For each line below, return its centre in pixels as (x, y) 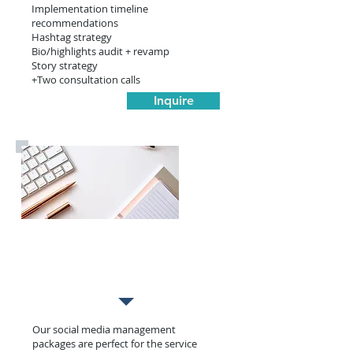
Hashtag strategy (72, 37)
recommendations (75, 23)
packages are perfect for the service (115, 344)
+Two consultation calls (86, 80)
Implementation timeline (90, 9)
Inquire (173, 100)
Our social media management (104, 329)
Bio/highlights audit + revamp (100, 51)
